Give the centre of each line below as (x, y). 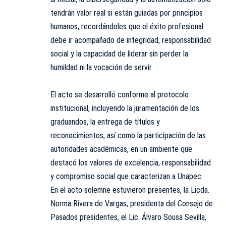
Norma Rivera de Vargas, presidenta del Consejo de (132, 204)
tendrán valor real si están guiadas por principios (127, 13)
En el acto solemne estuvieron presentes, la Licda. (130, 190)
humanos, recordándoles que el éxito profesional (127, 27)
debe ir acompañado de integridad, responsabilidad (131, 40)
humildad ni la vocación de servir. (102, 68)
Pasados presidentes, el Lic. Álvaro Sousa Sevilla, (128, 217)
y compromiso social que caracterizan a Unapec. (127, 177)
